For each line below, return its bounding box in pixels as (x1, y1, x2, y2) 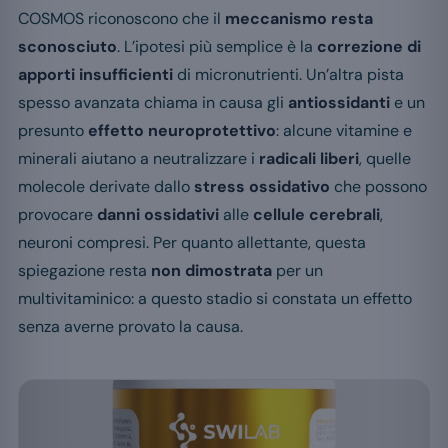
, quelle (359, 148, 411, 170)
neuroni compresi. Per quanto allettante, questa (18, 232, 366, 254)
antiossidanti (288, 92, 390, 114)
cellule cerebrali (253, 204, 380, 226)
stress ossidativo (194, 176, 330, 198)
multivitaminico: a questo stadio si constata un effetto (18, 288, 412, 310)
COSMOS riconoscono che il (18, 8, 225, 30)
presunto (18, 120, 88, 142)
